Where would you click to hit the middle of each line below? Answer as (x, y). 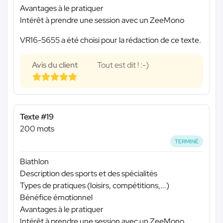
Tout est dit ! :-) (123, 65)
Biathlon (34, 162)
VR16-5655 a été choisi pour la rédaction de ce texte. (111, 40)
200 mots (37, 128)
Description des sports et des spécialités (89, 174)
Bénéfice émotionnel (56, 198)
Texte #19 (37, 116)
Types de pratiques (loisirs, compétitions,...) (95, 186)
